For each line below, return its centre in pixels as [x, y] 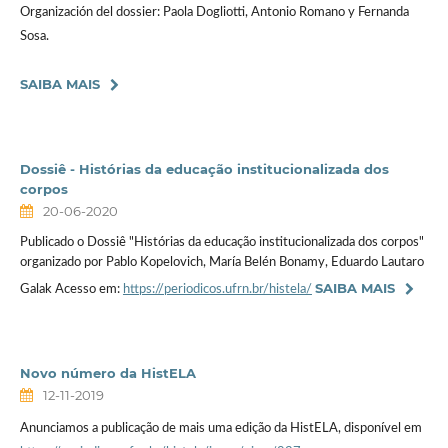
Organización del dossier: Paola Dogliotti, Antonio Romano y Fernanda [214, 12]
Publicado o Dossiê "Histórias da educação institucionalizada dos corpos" [221, 242]
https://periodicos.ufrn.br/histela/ [217, 289]
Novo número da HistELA [107, 373]
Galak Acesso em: [71, 289]
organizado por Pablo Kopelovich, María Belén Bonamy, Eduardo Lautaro [221, 262]
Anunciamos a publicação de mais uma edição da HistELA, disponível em [220, 428]
